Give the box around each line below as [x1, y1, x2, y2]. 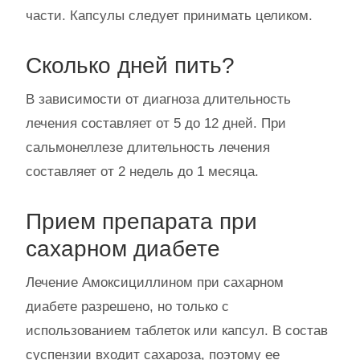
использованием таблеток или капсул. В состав [26, 323, 328, 339]
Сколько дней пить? [26, 53, 235, 79]
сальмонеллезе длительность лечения [26, 140, 270, 156]
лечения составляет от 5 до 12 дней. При [26, 116, 286, 132]
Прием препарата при [26, 209, 257, 235]
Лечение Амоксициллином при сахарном [26, 275, 284, 291]
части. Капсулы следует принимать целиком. [26, 8, 313, 24]
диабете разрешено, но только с [26, 299, 229, 315]
